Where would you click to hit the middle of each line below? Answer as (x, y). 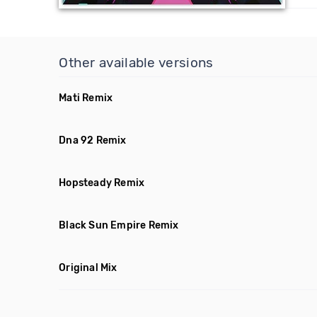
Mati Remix (86, 98)
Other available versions (136, 63)
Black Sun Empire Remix (119, 225)
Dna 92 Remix (93, 140)
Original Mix (88, 268)
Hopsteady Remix (102, 183)
